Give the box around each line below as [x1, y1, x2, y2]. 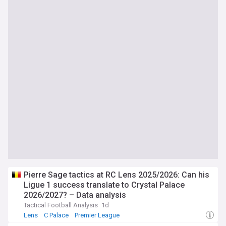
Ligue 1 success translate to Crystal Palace [24, 180, 185, 190]
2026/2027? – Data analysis [24, 190, 126, 200]
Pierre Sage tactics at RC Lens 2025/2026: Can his [24, 170, 209, 180]
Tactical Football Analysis [24, 201, 98, 209]
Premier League [75, 211, 120, 219]
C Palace [44, 211, 69, 219]
